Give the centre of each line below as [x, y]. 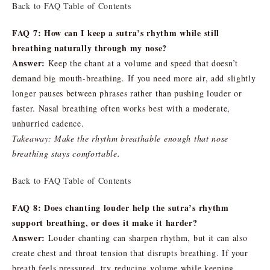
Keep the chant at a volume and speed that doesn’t [141, 63]
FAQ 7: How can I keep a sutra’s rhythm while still [116, 33]
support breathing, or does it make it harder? [105, 222]
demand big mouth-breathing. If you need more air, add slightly [134, 78]
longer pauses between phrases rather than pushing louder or [127, 93]
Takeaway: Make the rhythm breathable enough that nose [121, 138]
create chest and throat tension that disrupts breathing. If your [130, 253]
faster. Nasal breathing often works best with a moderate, [121, 108]
